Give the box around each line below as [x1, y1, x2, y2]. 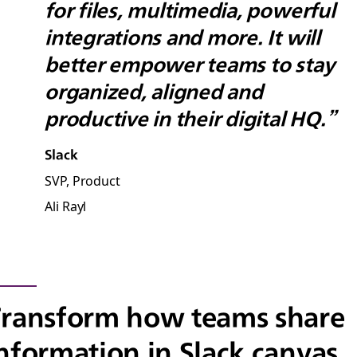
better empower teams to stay [45, 53, 335, 76]
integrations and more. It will [45, 25, 320, 49]
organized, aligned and [45, 80, 263, 104]
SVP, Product [45, 171, 121, 190]
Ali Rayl [45, 196, 87, 215]
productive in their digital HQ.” [45, 107, 336, 131]
